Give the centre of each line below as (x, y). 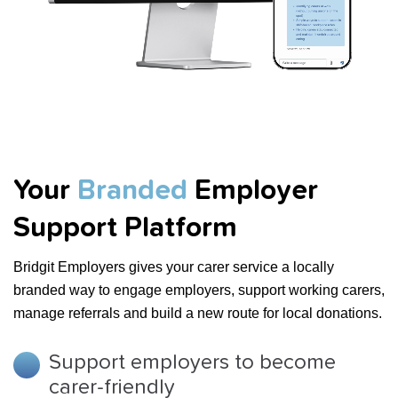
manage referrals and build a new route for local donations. (198, 313)
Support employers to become (192, 362)
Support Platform (125, 228)
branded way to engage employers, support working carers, (199, 290)
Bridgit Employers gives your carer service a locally (174, 267)
